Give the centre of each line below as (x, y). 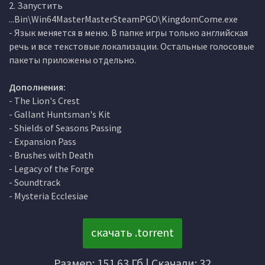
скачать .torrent (132, 232)
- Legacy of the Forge (51, 168)
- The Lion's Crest (44, 100)
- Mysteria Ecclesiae (49, 195)
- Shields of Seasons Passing (65, 127)
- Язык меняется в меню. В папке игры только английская (128, 32)
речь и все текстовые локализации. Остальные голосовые (132, 46)
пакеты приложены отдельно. (72, 59)
